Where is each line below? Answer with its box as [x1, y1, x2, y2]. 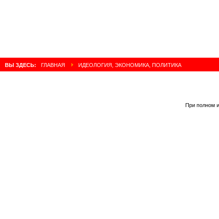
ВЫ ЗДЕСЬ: [5, 62, 38, 68]
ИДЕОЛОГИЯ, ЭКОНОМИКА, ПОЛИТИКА [77, 62, 181, 68]
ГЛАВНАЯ [41, 62, 65, 68]
